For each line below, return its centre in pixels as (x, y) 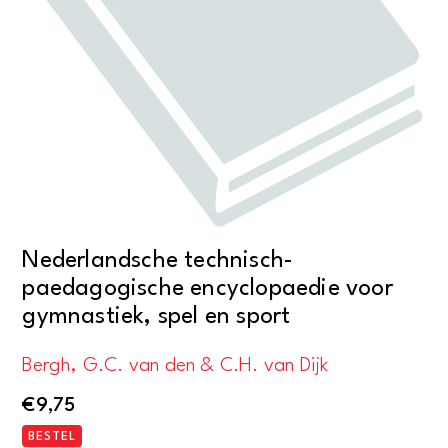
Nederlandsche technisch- (158, 261)
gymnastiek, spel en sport (156, 317)
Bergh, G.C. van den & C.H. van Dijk (175, 366)
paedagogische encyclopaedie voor (207, 289)
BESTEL (52, 436)
